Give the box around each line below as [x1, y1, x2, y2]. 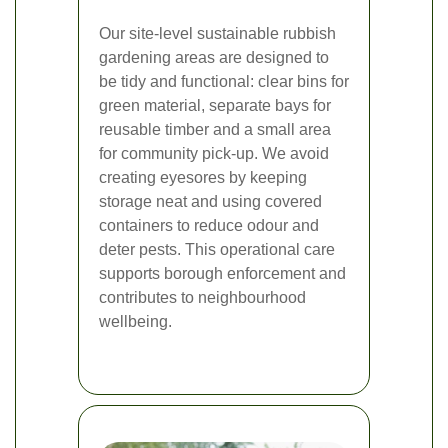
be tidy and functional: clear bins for [99, 73, 349, 91]
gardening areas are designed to [99, 49, 329, 67]
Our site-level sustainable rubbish [99, 25, 336, 43]
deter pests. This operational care [99, 241, 335, 259]
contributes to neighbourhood [99, 289, 306, 307]
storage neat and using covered [99, 193, 322, 211]
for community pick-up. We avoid [99, 145, 329, 163]
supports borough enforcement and [99, 265, 346, 283]
